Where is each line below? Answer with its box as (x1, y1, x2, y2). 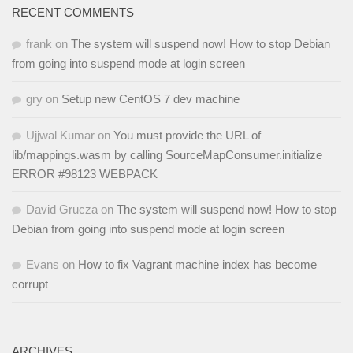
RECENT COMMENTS (12, 6, 134, 20)
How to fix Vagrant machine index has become (78, 258, 317, 272)
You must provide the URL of (113, 128, 261, 143)
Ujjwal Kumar (26, 128, 95, 143)
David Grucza (26, 203, 98, 217)
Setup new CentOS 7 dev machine (61, 92, 240, 106)
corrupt (12, 277, 48, 292)
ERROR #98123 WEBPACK (12, 167, 158, 181)
